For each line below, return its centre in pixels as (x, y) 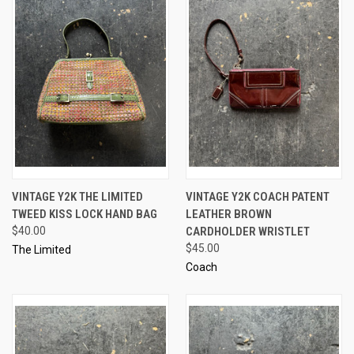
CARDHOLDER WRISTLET (247, 231)
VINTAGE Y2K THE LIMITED (77, 196)
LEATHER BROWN (228, 214)
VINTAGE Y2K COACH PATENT (257, 196)
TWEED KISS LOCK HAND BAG (85, 214)
